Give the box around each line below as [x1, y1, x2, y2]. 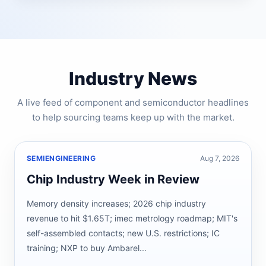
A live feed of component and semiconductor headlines [17, 97, 249, 108]
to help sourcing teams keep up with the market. [31, 112, 235, 123]
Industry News [69, 68, 197, 89]
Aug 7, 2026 [200, 154, 239, 163]
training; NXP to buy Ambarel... [27, 243, 147, 253]
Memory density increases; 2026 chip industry [27, 198, 206, 208]
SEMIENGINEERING [27, 154, 96, 163]
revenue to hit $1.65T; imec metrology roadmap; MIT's [27, 213, 237, 223]
